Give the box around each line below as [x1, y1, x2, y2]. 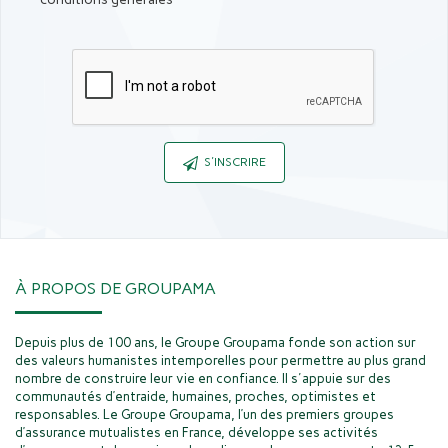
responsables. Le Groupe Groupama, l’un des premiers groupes [15, 407, 394, 423]
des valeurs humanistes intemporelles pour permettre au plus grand [15, 353, 426, 369]
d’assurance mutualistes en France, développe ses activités [15, 425, 378, 441]
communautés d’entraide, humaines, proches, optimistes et [15, 389, 376, 405]
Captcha [222, 87, 276, 105]
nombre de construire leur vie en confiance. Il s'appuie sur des [15, 371, 391, 387]
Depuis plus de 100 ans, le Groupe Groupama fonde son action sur [15, 335, 416, 351]
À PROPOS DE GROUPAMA [15, 279, 216, 299]
